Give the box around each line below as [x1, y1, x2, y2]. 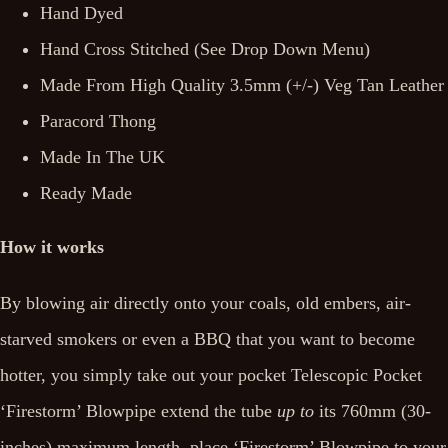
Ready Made [40, 183, 132, 203]
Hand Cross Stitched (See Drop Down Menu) [40, 39, 370, 59]
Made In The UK [40, 147, 165, 167]
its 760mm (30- [319, 401, 431, 421]
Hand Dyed [40, 3, 123, 23]
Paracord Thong [40, 111, 156, 131]
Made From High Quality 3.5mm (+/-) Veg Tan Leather [40, 75, 444, 95]
